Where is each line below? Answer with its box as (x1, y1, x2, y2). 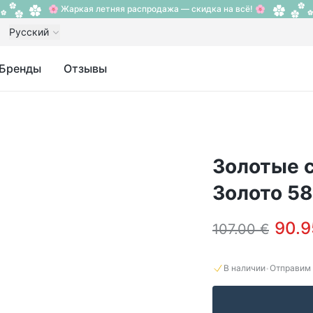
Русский (9, 26, 49, 38)
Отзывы (64, 61, 108, 75)
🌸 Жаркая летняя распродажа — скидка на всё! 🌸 (48, 3, 265, 14)
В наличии (224, 263, 265, 273)
